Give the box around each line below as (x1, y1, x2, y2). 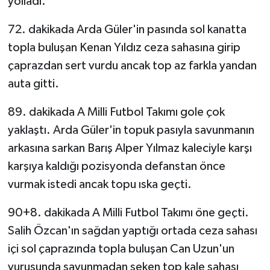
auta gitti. (7, 78, 59, 90)
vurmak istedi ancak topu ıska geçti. (7, 178, 192, 191)
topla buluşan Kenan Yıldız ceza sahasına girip (7, 42, 240, 54)
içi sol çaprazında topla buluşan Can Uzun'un (7, 243, 234, 256)
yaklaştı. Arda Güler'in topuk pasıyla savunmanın (7, 124, 254, 137)
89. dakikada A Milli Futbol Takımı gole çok (7, 106, 225, 119)
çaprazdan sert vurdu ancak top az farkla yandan (7, 60, 257, 72)
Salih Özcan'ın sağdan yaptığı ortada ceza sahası (7, 225, 257, 237)
